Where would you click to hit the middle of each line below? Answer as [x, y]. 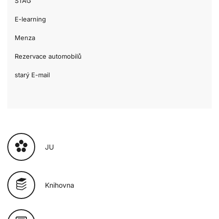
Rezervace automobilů [48, 56]
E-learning [30, 19]
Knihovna [60, 185]
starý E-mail [32, 75]
